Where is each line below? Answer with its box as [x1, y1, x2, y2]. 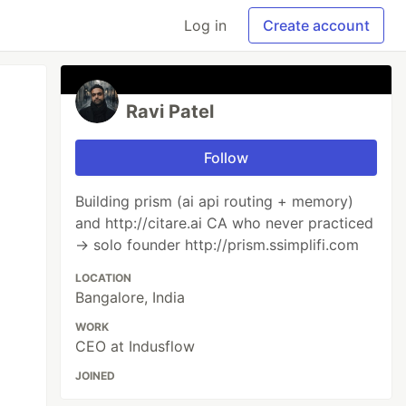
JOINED [75, 369, 116, 382]
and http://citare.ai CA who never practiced [75, 214, 374, 232]
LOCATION [75, 271, 132, 285]
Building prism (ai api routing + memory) [75, 192, 354, 210]
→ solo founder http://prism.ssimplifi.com [75, 236, 360, 254]
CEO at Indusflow [75, 337, 196, 355]
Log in [184, 16, 227, 34]
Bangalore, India [75, 288, 186, 306]
